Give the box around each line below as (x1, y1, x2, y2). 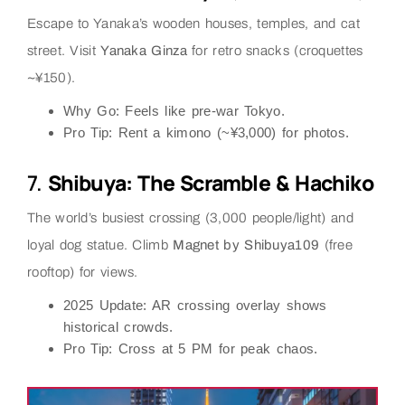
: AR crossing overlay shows (143, 297, 327, 313)
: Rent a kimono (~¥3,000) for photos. (108, 124, 350, 140)
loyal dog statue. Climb (27, 237, 174, 252)
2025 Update (63, 297, 144, 313)
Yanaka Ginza (100, 42, 187, 58)
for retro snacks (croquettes (186, 42, 363, 58)
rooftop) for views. (27, 264, 138, 279)
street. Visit (27, 42, 101, 58)
